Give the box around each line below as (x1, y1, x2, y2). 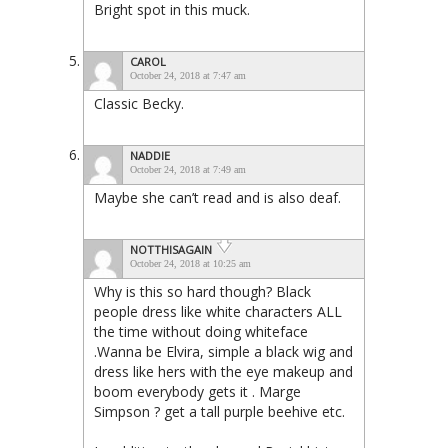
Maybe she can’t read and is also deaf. (94, 187, 341, 207)
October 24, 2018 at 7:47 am (130, 69, 246, 81)
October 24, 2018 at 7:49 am (130, 163, 246, 175)
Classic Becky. (94, 93, 184, 113)
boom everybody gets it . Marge (94, 381, 301, 401)
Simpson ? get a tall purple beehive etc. (94, 401, 345, 421)
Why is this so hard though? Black (94, 281, 311, 301)
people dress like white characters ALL (94, 301, 342, 321)
